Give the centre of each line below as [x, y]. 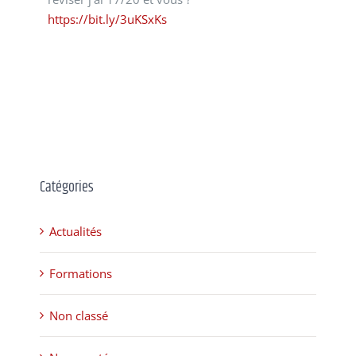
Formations [81, 273]
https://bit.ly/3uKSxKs [107, 19]
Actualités [75, 231]
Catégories [67, 187]
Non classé [79, 315]
